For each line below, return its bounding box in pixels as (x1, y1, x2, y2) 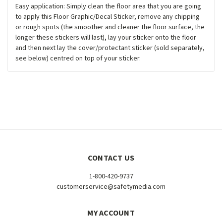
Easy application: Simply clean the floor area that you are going (15, 1, 201, 11)
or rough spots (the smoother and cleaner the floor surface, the (15, 22, 205, 32)
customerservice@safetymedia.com (56, 181, 166, 192)
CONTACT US (87, 152, 135, 164)
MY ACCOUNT (87, 207, 135, 219)
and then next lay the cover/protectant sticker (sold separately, (15, 43, 205, 53)
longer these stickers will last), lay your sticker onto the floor (15, 32, 196, 43)
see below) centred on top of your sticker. (15, 53, 141, 63)
